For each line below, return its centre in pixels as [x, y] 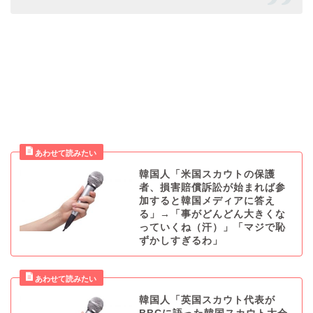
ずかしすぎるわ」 [181, 241]
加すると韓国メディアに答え [207, 201]
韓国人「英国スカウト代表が [207, 300]
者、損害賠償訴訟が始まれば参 [212, 188]
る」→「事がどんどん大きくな [212, 214]
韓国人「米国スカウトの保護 [207, 175]
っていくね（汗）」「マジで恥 [212, 228]
